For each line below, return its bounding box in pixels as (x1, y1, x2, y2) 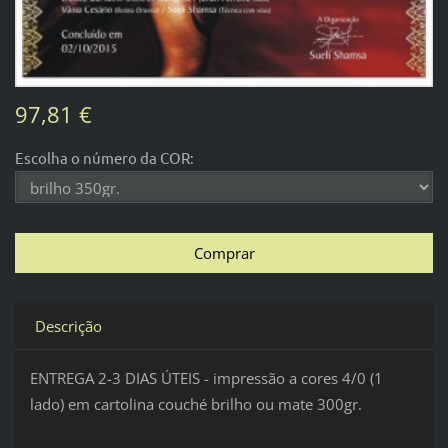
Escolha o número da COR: (14, 147, 194, 167)
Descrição (34, 315, 102, 336)
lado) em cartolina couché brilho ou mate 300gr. (29, 393, 362, 414)
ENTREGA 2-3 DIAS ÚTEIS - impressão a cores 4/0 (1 (29, 367, 383, 388)
